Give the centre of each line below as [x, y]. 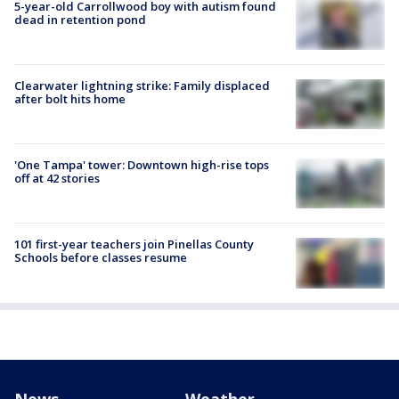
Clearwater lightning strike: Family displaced [142, 85]
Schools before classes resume [101, 258]
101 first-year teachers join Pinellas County [134, 244]
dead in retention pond [80, 19]
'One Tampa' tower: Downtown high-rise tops [142, 165]
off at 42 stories [57, 179]
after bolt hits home [70, 98]
